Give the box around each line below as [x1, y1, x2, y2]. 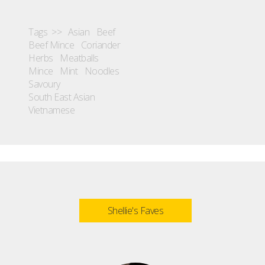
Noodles [84, 64, 119, 77]
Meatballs [60, 51, 99, 64]
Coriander [80, 38, 120, 51]
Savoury [28, 77, 60, 91]
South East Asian [28, 90, 95, 104]
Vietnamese [28, 103, 75, 117]
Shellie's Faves [107, 203, 164, 217]
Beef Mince [28, 38, 74, 51]
